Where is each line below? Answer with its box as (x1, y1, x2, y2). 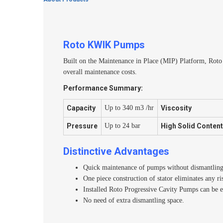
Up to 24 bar (105, 122, 141, 129)
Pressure (67, 122, 98, 130)
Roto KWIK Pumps (63, 39, 145, 51)
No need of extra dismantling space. (83, 197, 184, 204)
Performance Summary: (63, 84, 143, 92)
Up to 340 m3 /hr (105, 104, 154, 111)
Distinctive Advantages (63, 145, 169, 157)
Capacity (67, 104, 96, 112)
